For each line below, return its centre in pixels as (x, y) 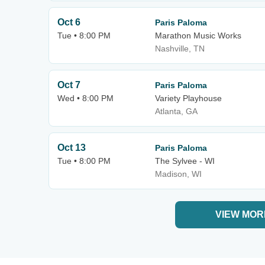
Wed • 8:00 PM (85, 98)
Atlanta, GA (176, 111)
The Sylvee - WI (185, 161)
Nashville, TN (180, 49)
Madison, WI (178, 174)
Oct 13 (72, 148)
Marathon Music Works (198, 35)
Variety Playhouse (188, 98)
